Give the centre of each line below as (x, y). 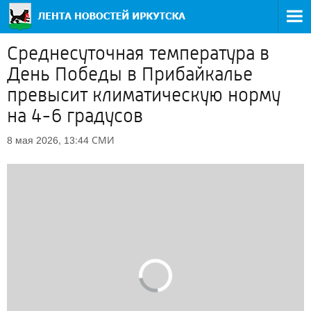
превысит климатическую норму (144, 95)
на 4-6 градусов (75, 116)
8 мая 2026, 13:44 (48, 140)
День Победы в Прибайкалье (130, 74)
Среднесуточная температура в (138, 53)
